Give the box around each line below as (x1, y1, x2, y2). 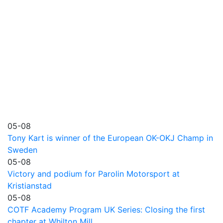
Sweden (7, 144, 37, 155)
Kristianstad (7, 180, 52, 191)
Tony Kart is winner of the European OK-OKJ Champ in (7, 132, 213, 143)
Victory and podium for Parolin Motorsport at (7, 168, 180, 179)
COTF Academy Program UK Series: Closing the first (7, 204, 205, 215)
